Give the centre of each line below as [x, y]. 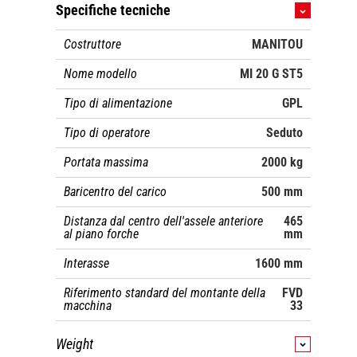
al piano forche [101, 233]
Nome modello [100, 73]
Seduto [284, 132]
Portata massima [106, 162]
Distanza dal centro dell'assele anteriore [163, 221]
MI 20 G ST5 [271, 73]
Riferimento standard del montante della [165, 292]
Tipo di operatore [107, 132]
